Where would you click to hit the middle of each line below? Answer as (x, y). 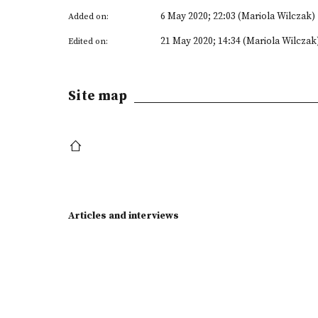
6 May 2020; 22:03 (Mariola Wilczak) (238, 16)
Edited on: (88, 42)
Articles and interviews (124, 216)
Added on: (88, 17)
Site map (98, 96)
